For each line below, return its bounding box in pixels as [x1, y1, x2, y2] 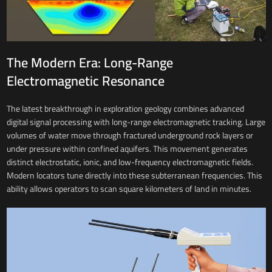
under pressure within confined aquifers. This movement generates [6, 140, 248, 157]
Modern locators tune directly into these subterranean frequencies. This [6, 167, 262, 183]
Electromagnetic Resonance [6, 67, 165, 93]
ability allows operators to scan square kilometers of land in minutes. [6, 180, 251, 197]
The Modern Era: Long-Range [6, 49, 173, 75]
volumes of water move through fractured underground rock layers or [6, 127, 253, 143]
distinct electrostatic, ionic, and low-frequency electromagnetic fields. [6, 154, 253, 170]
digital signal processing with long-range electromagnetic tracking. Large [6, 114, 265, 130]
